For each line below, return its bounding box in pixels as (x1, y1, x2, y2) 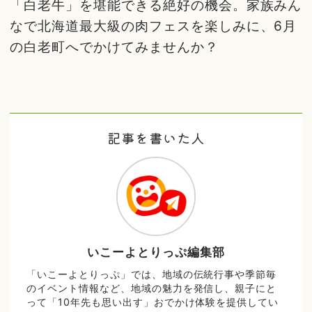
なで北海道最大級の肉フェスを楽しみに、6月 (10, 17, 297, 35)
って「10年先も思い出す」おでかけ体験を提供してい (26, 296, 279, 309)
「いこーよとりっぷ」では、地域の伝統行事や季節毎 (26, 268, 277, 281)
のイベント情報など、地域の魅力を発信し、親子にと (26, 282, 277, 295)
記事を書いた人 (107, 128, 205, 148)
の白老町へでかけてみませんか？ (10, 38, 219, 56)
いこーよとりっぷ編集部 (87, 244, 225, 259)
